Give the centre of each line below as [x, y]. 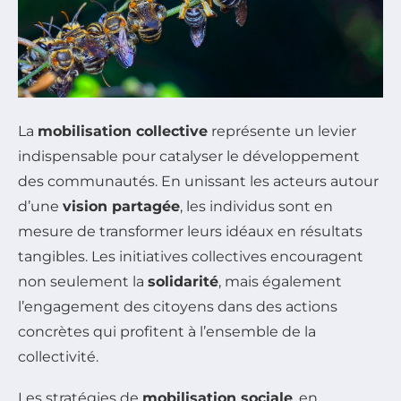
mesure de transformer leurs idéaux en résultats [190, 231]
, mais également [280, 281]
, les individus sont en [256, 206]
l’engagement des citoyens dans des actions [178, 306]
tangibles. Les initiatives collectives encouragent [191, 256]
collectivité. [58, 356]
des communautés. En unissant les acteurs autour [198, 181]
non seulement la [83, 281]
